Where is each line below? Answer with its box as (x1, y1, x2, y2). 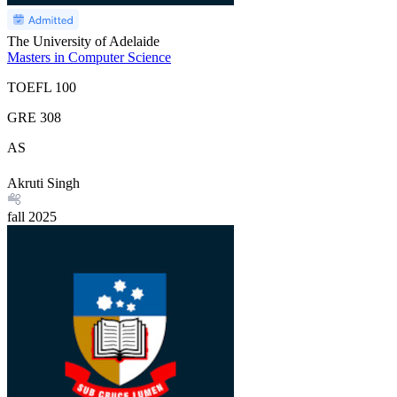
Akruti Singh (7, 175, 80, 191)
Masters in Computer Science (7, 49, 171, 65)
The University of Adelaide (7, 33, 160, 49)
